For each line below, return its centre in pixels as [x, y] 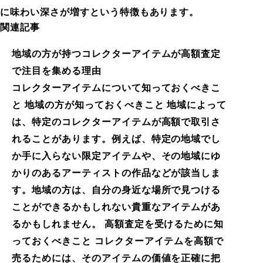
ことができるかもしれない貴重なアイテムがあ [117, 207]
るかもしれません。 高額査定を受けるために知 [118, 224]
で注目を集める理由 [57, 70]
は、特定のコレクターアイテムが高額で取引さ [117, 122]
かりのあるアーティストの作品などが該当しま [117, 173]
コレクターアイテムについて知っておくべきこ [117, 87]
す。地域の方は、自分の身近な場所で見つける [117, 190]
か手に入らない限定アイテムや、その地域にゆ [117, 156]
